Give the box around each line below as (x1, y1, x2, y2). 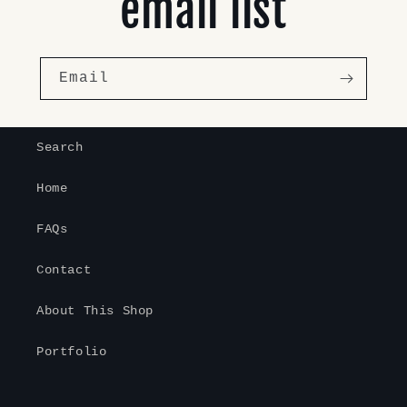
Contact (36, 263, 92, 278)
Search (36, 140, 84, 155)
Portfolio (36, 344, 107, 360)
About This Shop (36, 303, 154, 319)
